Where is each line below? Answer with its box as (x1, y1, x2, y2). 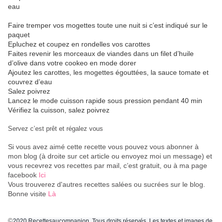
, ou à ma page (160, 162, 207, 170)
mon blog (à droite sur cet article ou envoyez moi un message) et (8, 152, 212, 161)
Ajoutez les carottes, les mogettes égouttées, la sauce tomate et (8, 68, 209, 77)
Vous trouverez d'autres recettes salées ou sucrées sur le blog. (8, 180, 205, 189)
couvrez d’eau (8, 78, 52, 86)
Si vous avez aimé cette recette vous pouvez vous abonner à (8, 143, 199, 151)
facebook (8, 171, 39, 179)
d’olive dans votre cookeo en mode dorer (8, 59, 136, 67)
